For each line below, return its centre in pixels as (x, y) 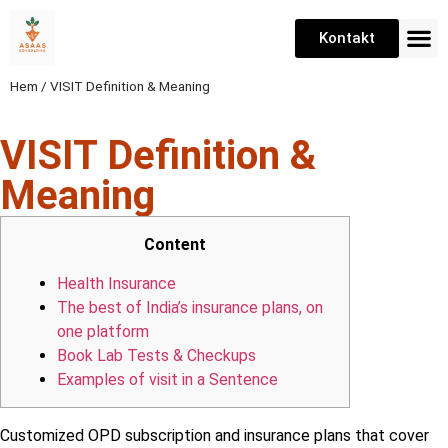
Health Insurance (116, 283)
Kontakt (347, 37)
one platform (103, 331)
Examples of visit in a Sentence (167, 379)
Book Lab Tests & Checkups (156, 355)
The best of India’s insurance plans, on (190, 307)
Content (175, 245)
